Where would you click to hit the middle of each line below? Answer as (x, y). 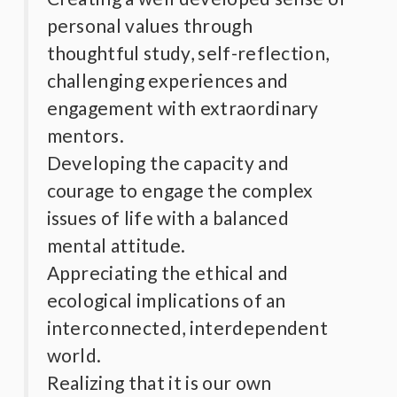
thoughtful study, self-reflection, (188, 52)
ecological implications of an (166, 300)
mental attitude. (116, 245)
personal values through (149, 25)
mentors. (86, 135)
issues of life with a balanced (168, 217)
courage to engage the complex (180, 190)
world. (74, 354)
